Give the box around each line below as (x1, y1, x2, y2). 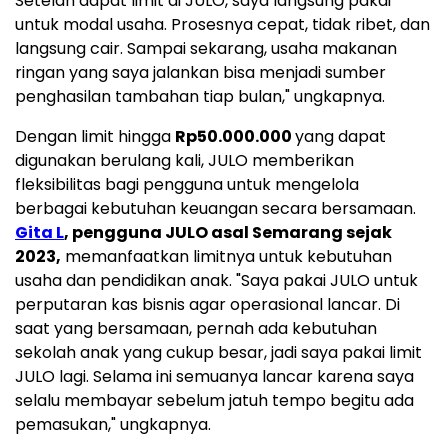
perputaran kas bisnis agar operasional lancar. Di (15, 293, 400, 317)
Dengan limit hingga (15, 125, 175, 149)
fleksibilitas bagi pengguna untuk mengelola (15, 173, 359, 197)
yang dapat (295, 125, 386, 149)
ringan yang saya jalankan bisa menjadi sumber (15, 61, 386, 85)
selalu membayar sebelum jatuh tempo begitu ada (15, 389, 414, 413)
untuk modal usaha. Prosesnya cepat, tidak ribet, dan (15, 13, 430, 37)
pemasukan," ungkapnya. (15, 413, 211, 437)
